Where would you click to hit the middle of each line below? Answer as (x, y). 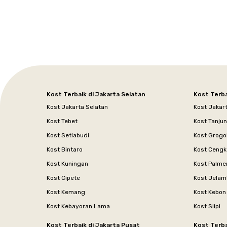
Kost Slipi (207, 206)
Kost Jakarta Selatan (77, 107)
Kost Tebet (62, 121)
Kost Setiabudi (68, 135)
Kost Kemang (66, 192)
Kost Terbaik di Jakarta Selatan (96, 94)
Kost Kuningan (67, 163)
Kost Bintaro (65, 149)
